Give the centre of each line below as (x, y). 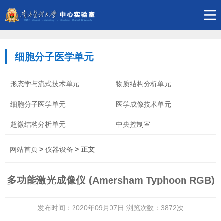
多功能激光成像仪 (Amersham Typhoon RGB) (110, 180)
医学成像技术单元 (143, 104)
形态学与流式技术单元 (45, 84)
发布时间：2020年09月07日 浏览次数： (99, 208)
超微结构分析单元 (38, 124)
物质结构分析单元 (143, 84)
